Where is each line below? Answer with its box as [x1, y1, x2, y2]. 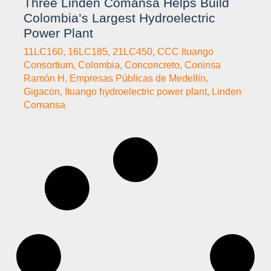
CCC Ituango [157, 47, 214, 57]
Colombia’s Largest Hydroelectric [24, 11, 215, 25]
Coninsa [184, 60, 221, 71]
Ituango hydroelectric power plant [65, 87, 207, 97]
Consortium [24, 60, 73, 71]
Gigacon [24, 87, 60, 97]
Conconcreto [125, 60, 180, 71]
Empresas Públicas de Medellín [70, 73, 206, 84]
